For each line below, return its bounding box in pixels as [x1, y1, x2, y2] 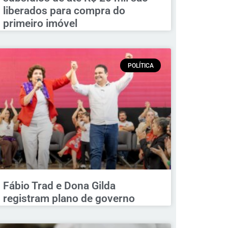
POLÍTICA [127, 62, 154, 69]
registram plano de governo [3, 192, 135, 205]
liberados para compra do [3, 5, 125, 17]
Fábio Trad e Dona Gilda [3, 179, 116, 192]
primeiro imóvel [3, 17, 77, 30]
